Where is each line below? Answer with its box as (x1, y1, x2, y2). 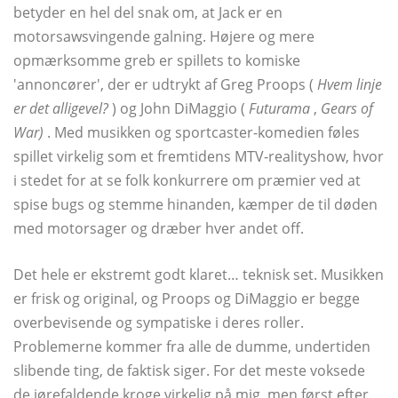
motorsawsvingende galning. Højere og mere (13, 27, 314, 47)
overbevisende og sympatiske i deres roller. (13, 313, 304, 333)
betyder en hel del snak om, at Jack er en (13, 3, 283, 23)
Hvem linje (317, 75, 382, 95)
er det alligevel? (13, 99, 108, 119)
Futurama (249, 99, 310, 119)
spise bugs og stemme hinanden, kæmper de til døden (13, 195, 378, 215)
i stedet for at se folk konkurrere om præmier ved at (13, 171, 361, 191)
